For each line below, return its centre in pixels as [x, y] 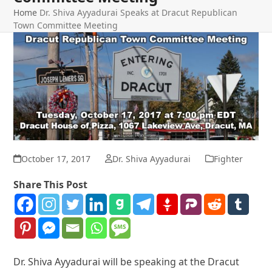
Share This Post [51, 184]
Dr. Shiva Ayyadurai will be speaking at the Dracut [127, 261]
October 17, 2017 [56, 158]
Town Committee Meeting [66, 25]
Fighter [228, 158]
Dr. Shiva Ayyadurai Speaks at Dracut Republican [139, 12]
